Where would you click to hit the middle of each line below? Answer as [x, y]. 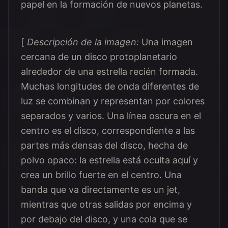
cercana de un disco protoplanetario [99, 57]
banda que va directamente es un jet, [101, 190]
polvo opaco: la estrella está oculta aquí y [109, 160]
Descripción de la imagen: [83, 42]
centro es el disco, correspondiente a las [108, 131]
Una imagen [167, 42]
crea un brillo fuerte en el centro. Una [101, 175]
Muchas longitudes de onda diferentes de [110, 86]
